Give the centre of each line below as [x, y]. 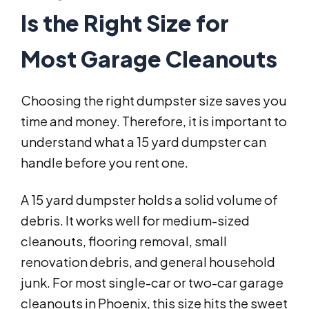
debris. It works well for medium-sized [135, 221]
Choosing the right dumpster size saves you [154, 101]
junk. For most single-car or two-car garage [152, 283]
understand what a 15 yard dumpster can [143, 142]
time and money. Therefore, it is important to [154, 121]
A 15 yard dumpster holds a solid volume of [149, 200]
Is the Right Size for [125, 23]
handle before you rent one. [104, 163]
